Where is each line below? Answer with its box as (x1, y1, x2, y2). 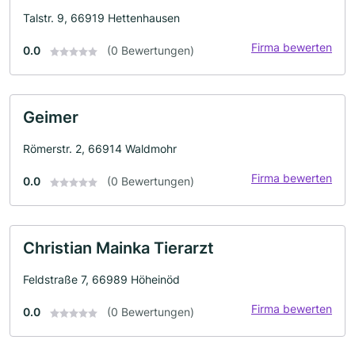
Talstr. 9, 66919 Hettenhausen (23, 11, 180, 25)
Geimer (23, 108, 78, 127)
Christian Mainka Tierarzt (23, 239, 214, 258)
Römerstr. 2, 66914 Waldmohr (23, 142, 177, 155)
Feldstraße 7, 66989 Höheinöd (23, 273, 180, 286)
